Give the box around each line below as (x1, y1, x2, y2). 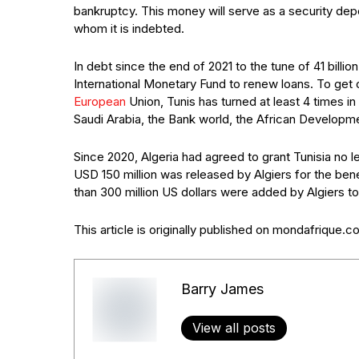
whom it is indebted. (74, 21, 184, 36)
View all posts (192, 319, 276, 336)
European (74, 94, 126, 109)
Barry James (180, 280, 264, 297)
